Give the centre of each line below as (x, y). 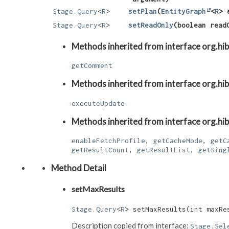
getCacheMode (178, 140)
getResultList (164, 150)
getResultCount (100, 150)
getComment (92, 66)
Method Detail (79, 168)
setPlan (143, 12)
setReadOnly (151, 25)
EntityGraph (184, 12)
